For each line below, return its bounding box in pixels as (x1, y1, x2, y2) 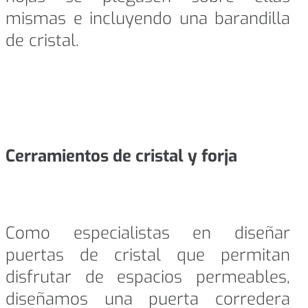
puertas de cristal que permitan (5, 244, 290, 267)
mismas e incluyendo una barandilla (5, 8, 290, 30)
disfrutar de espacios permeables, (5, 266, 290, 289)
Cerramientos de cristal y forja (5, 145, 241, 168)
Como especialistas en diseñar (5, 222, 290, 245)
